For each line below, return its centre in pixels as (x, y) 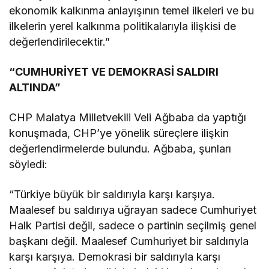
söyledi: (28, 165)
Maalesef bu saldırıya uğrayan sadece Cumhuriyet (133, 210)
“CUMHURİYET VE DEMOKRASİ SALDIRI (114, 72)
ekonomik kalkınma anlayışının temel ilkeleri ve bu (132, 11)
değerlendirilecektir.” (59, 42)
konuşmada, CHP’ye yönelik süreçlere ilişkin (119, 133)
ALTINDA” (35, 88)
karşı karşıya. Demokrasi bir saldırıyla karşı (115, 257)
